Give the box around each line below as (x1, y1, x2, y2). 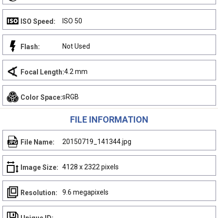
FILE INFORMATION (70, 114, 148, 125)
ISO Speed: (20, 18, 55, 25)
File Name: (20, 138, 54, 146)
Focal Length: (20, 68, 64, 76)
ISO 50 (62, 17, 82, 25)
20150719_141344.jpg (62, 138, 131, 145)
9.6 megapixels (62, 188, 109, 196)
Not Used (62, 42, 90, 50)
